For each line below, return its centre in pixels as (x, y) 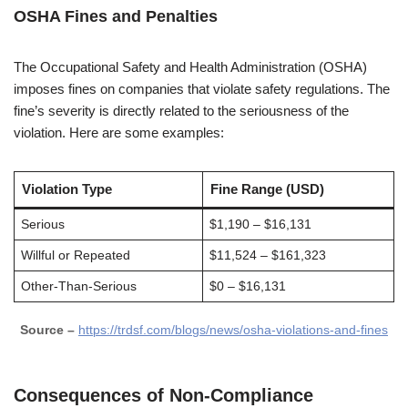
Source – (47, 330)
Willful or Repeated (75, 255)
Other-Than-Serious (78, 286)
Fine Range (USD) (267, 189)
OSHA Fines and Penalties (116, 16)
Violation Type (66, 189)
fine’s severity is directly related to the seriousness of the (181, 111)
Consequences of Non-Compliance (163, 395)
